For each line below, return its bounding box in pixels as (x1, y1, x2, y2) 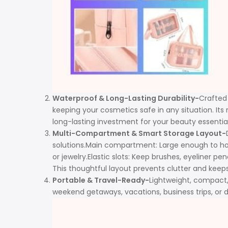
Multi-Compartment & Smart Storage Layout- (52, 128, 226, 138)
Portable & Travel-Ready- (52, 175, 149, 185)
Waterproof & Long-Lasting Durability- (52, 93, 199, 103)
